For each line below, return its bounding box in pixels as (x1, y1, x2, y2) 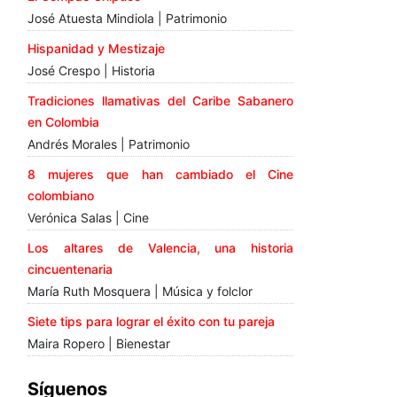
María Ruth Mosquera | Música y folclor (27, 283, 253, 299)
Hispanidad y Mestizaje (27, 40, 165, 56)
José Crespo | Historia (27, 62, 155, 78)
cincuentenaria (27, 261, 113, 276)
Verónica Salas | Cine (27, 209, 149, 225)
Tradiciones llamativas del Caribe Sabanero (27, 92, 293, 108)
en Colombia (27, 113, 99, 129)
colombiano (27, 187, 94, 203)
